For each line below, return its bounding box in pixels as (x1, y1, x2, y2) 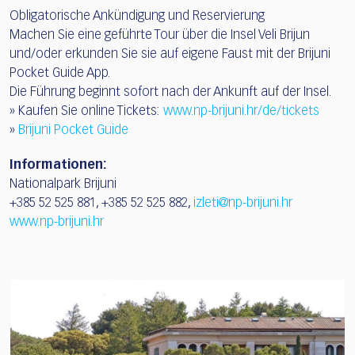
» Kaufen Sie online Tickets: (10, 105, 159, 118)
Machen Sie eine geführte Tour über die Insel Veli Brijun (10, 29, 310, 42)
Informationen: (10, 158, 107, 172)
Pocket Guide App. (10, 67, 110, 80)
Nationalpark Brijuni (10, 177, 116, 191)
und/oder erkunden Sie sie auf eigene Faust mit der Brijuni (10, 48, 330, 61)
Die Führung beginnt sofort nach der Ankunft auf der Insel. (10, 86, 331, 99)
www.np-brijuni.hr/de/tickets (163, 105, 319, 118)
